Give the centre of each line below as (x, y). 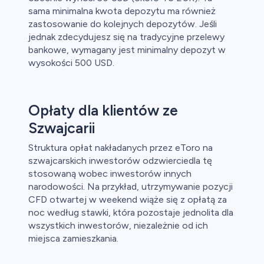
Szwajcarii (62, 128)
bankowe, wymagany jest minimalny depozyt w (127, 50)
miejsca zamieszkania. (73, 239)
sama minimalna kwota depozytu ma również (122, 11)
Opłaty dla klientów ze (103, 110)
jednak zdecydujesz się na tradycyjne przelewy (126, 37)
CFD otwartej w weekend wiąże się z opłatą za (128, 200)
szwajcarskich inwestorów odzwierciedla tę (120, 161)
